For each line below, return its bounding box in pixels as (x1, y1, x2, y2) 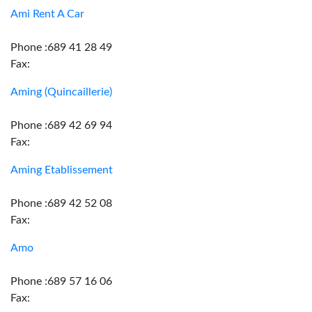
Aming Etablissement (10, 164, 113, 175)
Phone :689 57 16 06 (10, 276, 112, 287)
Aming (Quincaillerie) (10, 86, 112, 97)
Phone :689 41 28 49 (10, 42, 112, 53)
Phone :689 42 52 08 (10, 198, 112, 209)
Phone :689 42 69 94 (10, 120, 112, 131)
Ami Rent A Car (10, 8, 84, 19)
